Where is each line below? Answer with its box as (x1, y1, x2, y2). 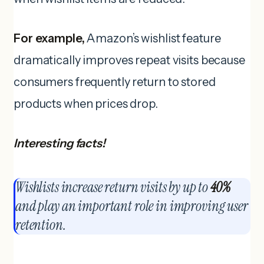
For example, (14, 31, 85, 45)
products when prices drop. (14, 96, 158, 111)
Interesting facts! (14, 136, 105, 150)
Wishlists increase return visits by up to (15, 177, 210, 196)
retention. (15, 215, 66, 234)
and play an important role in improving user (15, 196, 248, 215)
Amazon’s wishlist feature (84, 31, 221, 45)
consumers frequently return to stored (14, 74, 216, 89)
